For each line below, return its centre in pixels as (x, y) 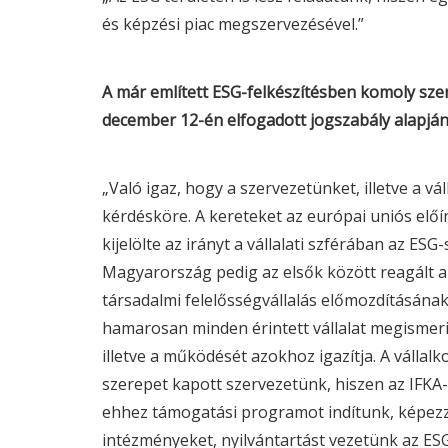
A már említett (157, 92)
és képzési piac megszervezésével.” (233, 24)
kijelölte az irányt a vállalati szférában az (255, 244)
